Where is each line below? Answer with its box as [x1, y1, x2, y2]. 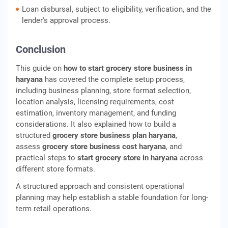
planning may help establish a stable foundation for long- [16, 193, 208, 202]
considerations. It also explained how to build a [16, 120, 176, 129]
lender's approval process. [22, 16, 110, 25]
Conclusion [16, 43, 66, 55]
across [178, 153, 203, 162]
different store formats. [16, 164, 95, 174]
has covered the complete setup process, [43, 75, 185, 84]
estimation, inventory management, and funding [16, 108, 176, 118]
